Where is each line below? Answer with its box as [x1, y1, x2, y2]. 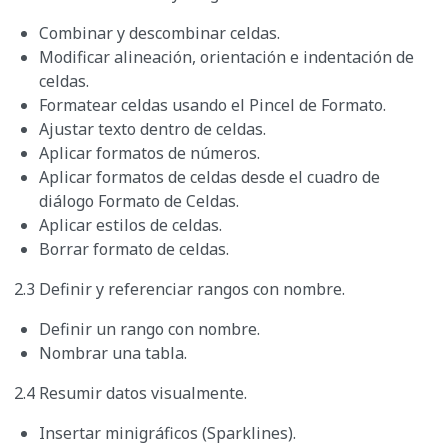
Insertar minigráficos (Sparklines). [39, 422, 296, 445]
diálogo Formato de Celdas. [39, 190, 239, 213]
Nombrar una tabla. [39, 342, 187, 365]
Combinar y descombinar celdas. [39, 22, 280, 45]
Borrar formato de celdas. [39, 238, 229, 261]
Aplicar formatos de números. [39, 142, 260, 165]
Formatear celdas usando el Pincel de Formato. [39, 94, 386, 117]
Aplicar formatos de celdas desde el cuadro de [39, 166, 380, 189]
